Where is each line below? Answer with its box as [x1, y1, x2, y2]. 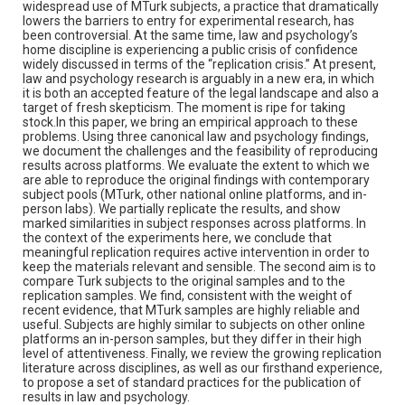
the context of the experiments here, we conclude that [23, 230, 332, 245]
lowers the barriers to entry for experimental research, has [23, 13, 354, 28]
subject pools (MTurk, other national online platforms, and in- [23, 186, 367, 202]
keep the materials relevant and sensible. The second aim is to [23, 259, 376, 274]
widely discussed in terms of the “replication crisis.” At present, [23, 56, 376, 71]
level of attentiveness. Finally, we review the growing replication [23, 345, 381, 361]
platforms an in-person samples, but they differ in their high [23, 331, 362, 346]
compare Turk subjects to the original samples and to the [23, 273, 345, 288]
